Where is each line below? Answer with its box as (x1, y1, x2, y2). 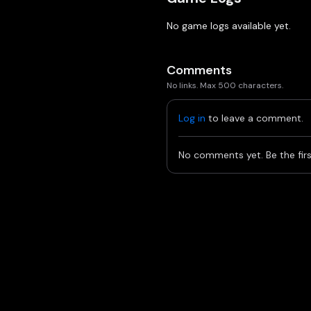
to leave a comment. (208, 112, 303, 124)
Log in (178, 112, 205, 124)
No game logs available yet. (167, 19, 291, 32)
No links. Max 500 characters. (167, 80, 283, 91)
